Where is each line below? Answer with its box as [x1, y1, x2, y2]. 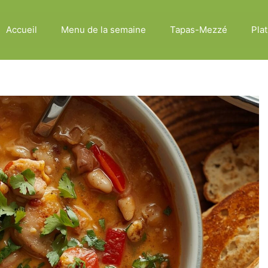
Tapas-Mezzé [169, 24, 227, 35]
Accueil [5, 24, 37, 35]
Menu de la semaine [60, 24, 146, 35]
